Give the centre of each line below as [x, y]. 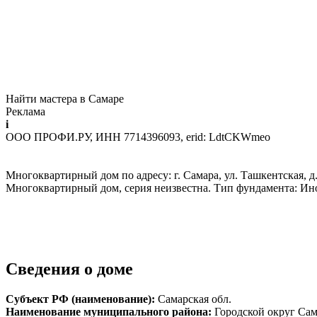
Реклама [25, 112]
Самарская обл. [195, 299]
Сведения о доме [69, 269]
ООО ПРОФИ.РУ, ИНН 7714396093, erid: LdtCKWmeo [138, 137]
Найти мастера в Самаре [65, 99]
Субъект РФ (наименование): [82, 299]
